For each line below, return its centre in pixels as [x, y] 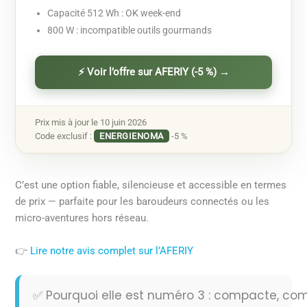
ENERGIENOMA [132, 136]
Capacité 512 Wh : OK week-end [114, 13]
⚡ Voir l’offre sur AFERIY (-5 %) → [153, 73]
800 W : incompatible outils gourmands [130, 30]
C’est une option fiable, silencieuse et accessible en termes [151, 185]
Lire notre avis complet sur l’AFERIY [112, 250]
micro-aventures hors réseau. [82, 218]
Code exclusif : [65, 136]
